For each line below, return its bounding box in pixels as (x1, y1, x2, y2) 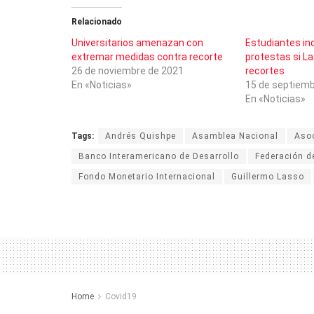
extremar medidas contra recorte (71, 50, 223, 62)
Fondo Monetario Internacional (78, 171, 215, 182)
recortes (245, 64, 285, 76)
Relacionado (71, 16, 122, 27)
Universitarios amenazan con (71, 36, 203, 48)
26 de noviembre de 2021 (71, 64, 184, 76)
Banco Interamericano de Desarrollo (78, 151, 239, 161)
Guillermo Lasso (231, 171, 304, 182)
